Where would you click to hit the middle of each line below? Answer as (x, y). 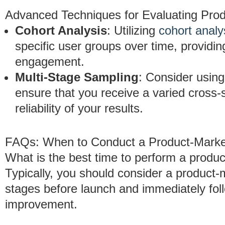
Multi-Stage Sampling (77, 77)
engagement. (50, 62)
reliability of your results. (79, 108)
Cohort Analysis (61, 30)
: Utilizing (133, 30)
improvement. (41, 204)
